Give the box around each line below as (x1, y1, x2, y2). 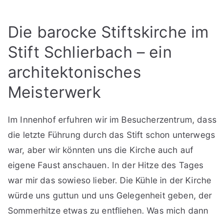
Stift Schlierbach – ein (8, 43, 172, 62)
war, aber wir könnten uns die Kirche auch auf (8, 145, 194, 155)
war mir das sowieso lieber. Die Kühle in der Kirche (8, 175, 212, 186)
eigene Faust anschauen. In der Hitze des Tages (8, 160, 204, 171)
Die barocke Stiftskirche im (8, 22, 209, 42)
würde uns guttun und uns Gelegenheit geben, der (8, 190, 212, 201)
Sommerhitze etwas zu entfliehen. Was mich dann (8, 205, 209, 216)
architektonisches (8, 63, 141, 82)
